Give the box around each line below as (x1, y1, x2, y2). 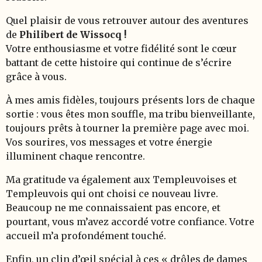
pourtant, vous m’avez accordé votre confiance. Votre (6, 216, 254, 227)
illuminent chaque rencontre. (6, 150, 145, 162)
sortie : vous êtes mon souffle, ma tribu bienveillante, (6, 108, 255, 120)
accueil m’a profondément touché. (6, 230, 166, 242)
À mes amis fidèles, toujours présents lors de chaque (6, 94, 255, 106)
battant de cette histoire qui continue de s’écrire (6, 57, 232, 68)
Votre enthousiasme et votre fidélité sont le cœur (6, 43, 237, 54)
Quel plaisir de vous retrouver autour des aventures (6, 15, 249, 26)
